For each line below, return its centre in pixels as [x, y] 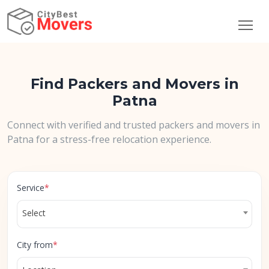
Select [34, 213]
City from [35, 245]
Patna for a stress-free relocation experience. [109, 139]
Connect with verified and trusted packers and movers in [134, 125]
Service [31, 188]
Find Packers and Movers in [134, 84]
